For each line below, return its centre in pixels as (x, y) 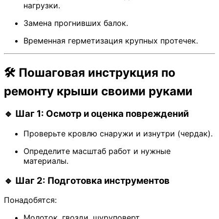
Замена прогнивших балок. (76, 23)
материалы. (46, 161)
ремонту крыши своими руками (98, 91)
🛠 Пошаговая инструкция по (90, 73)
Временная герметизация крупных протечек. (111, 41)
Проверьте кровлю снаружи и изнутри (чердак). (118, 133)
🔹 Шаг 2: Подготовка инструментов (87, 180)
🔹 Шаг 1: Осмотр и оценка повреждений (96, 114)
